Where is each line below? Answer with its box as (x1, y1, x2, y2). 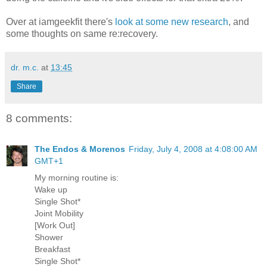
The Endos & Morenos (35, 144, 125, 154)
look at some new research (115, 16, 228, 27)
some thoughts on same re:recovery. (6, 28, 158, 39)
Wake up (35, 185, 67, 195)
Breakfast (35, 244, 70, 254)
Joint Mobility (35, 209, 83, 219)
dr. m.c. (11, 62, 39, 72)
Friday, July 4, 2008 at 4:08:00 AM (129, 144, 257, 154)
